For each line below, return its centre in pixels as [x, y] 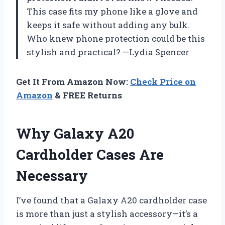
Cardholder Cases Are [90, 154]
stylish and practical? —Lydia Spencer [108, 52]
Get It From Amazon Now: [73, 81]
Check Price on [163, 81]
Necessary [52, 175]
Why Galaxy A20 [75, 133]
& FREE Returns [87, 95]
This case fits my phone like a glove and [112, 11]
